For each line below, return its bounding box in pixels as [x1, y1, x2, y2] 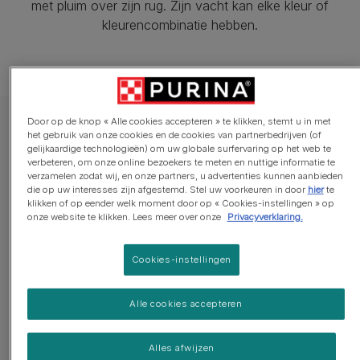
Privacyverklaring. [227, 211, 303, 223]
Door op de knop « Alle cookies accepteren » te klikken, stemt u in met [27, 115, 331, 127]
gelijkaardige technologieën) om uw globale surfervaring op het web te [27, 142, 331, 154]
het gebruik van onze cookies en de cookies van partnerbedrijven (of [27, 129, 321, 141]
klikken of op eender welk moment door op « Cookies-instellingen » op [27, 197, 334, 209]
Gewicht [294, 159, 356, 178]
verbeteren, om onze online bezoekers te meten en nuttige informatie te [27, 156, 335, 168]
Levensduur [89, 159, 178, 178]
